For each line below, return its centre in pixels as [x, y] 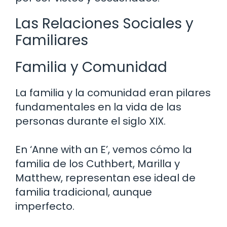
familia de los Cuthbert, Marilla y [98, 163]
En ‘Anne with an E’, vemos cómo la [104, 149]
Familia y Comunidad [91, 67]
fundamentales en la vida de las [98, 107]
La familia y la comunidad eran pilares [113, 92]
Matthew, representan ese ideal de [105, 178]
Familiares [52, 40]
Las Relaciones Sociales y [104, 23]
